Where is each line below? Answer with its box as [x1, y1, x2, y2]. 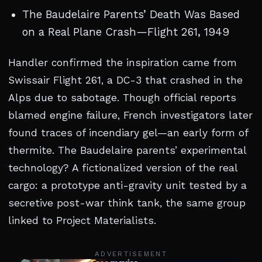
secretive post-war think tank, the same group [8, 197, 246, 209]
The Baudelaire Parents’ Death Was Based [22, 8, 240, 20]
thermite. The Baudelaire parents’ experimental [8, 144, 246, 156]
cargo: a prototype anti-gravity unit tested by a [8, 180, 247, 191]
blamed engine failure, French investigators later [8, 109, 253, 121]
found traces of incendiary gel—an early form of [8, 127, 248, 139]
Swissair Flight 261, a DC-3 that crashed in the [8, 74, 243, 86]
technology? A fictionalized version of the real [8, 162, 237, 174]
